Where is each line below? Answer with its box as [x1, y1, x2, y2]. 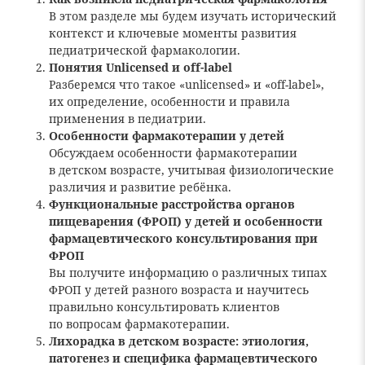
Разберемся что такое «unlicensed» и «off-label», [49, 77, 324, 92]
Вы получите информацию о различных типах [49, 265, 327, 280]
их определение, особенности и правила [49, 94, 290, 109]
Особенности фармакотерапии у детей [49, 128, 284, 143]
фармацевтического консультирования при [49, 231, 318, 246]
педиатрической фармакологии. [49, 42, 240, 58]
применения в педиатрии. [49, 111, 206, 126]
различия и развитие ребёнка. [49, 179, 231, 195]
